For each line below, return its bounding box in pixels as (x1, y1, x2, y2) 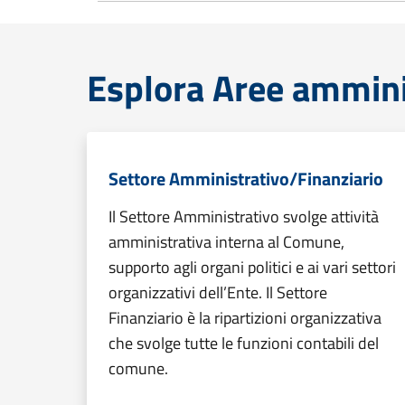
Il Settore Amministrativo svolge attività (108, 204, 379, 229)
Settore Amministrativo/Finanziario (108, 165, 383, 193)
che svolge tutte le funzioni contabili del (108, 331, 379, 355)
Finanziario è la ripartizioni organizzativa (108, 306, 381, 330)
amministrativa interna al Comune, (108, 230, 344, 254)
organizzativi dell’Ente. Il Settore (108, 280, 327, 305)
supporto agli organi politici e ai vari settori (108, 255, 396, 279)
